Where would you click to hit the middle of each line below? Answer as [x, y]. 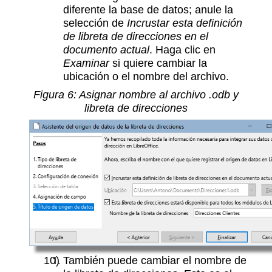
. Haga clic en [182, 50]
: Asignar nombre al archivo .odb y [156, 95]
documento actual [106, 50]
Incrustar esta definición [185, 23]
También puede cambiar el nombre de [155, 260]
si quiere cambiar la [158, 63]
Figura [50, 95]
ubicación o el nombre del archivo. [146, 76]
